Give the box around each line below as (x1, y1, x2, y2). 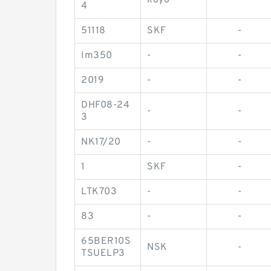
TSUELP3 (81, 247, 125, 260)
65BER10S (81, 235, 131, 247)
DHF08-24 (81, 99, 129, 111)
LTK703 (81, 186, 117, 198)
